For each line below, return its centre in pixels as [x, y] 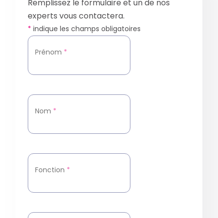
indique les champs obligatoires [86, 29]
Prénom [49, 52]
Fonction [50, 170]
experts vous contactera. [76, 16]
